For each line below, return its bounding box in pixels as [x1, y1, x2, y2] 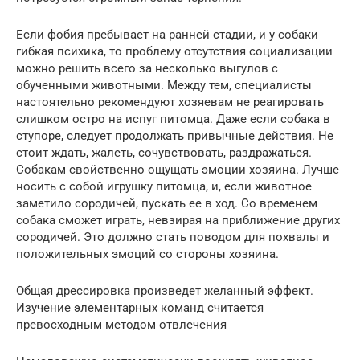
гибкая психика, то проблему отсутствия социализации [16, 43, 333, 59]
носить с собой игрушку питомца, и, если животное [16, 178, 312, 194]
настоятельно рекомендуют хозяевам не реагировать [16, 94, 324, 109]
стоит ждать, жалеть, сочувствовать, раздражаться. [16, 145, 312, 160]
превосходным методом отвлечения [16, 317, 227, 332]
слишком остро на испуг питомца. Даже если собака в [16, 111, 330, 126]
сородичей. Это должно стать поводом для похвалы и [16, 229, 329, 244]
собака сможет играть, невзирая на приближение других [16, 212, 340, 227]
